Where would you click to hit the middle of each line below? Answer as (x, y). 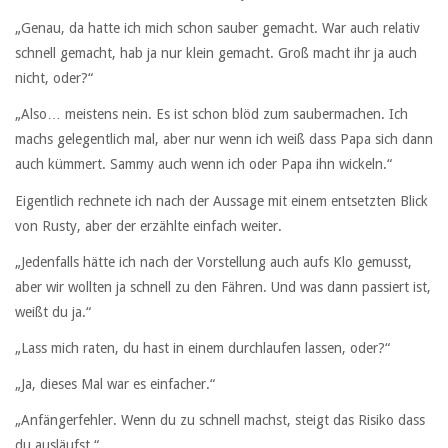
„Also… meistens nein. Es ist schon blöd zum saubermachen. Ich (211, 114)
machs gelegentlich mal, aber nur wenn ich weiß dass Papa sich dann (224, 139)
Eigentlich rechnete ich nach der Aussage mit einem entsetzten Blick (221, 200)
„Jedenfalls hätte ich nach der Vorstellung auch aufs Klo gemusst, (213, 261)
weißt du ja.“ (53, 311)
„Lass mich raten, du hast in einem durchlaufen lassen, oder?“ (202, 348)
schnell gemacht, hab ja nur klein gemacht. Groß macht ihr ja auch (216, 53)
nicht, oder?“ (54, 78)
